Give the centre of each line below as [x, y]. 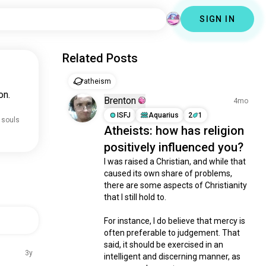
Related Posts [100, 58]
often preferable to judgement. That [172, 233]
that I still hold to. [135, 197]
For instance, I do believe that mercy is [175, 221]
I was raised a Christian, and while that [175, 161]
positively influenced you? [174, 147]
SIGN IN [217, 19]
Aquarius [164, 115]
